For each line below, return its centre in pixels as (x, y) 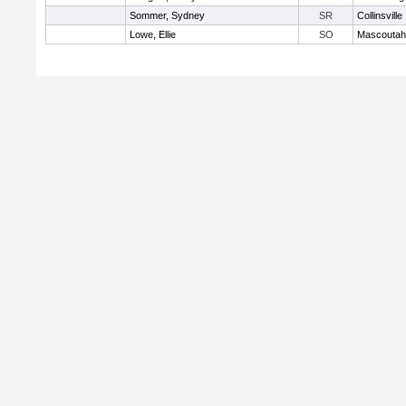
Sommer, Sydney (167, 15)
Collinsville (380, 15)
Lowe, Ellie (153, 34)
